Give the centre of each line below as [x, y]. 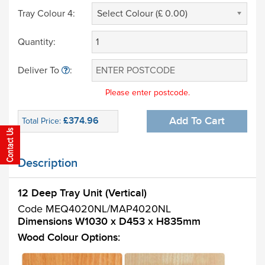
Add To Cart [197, 121]
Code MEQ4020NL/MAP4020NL [94, 209]
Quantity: [37, 42]
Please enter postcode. [148, 92]
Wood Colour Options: [69, 237]
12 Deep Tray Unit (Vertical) [82, 193]
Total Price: [43, 121]
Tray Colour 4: [46, 13]
